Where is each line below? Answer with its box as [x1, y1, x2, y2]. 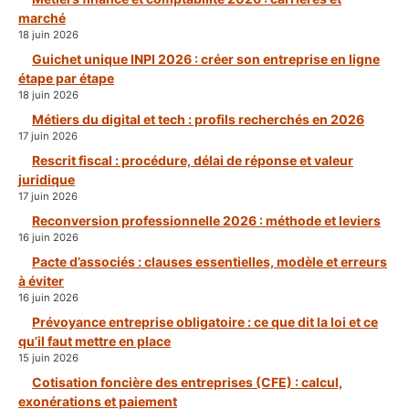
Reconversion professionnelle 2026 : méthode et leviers [32, 213, 381, 229]
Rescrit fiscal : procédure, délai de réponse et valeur [32, 152, 353, 169]
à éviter [18, 273, 64, 289]
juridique [18, 172, 75, 188]
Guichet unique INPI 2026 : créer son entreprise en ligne [32, 51, 380, 68]
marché [18, 10, 66, 26]
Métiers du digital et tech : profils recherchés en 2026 [32, 111, 364, 128]
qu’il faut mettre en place [18, 333, 171, 350]
